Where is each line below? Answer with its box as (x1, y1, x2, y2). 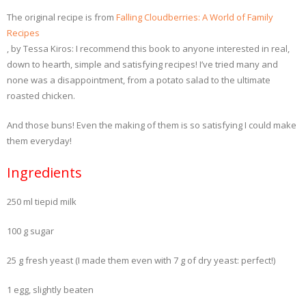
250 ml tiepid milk (7, 195, 76, 208)
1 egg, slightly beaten (7, 283, 94, 296)
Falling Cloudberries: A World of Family (116, 11, 273, 23)
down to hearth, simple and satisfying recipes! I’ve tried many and (7, 58, 278, 70)
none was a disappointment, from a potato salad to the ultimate (7, 74, 270, 86)
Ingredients (7, 163, 82, 182)
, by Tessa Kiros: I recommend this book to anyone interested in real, (7, 42, 290, 55)
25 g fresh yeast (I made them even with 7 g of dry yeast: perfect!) (7, 254, 275, 266)
